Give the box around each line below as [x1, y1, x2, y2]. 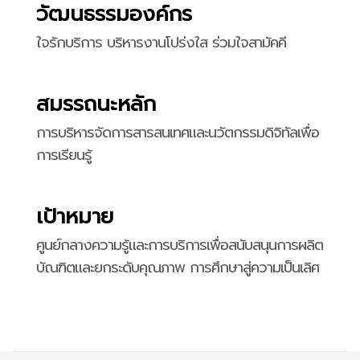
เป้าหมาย [36, 201, 113, 233]
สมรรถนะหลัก [36, 88, 156, 121]
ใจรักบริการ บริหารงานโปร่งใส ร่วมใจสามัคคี [36, 31, 286, 55]
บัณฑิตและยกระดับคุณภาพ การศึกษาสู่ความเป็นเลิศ [36, 256, 319, 280]
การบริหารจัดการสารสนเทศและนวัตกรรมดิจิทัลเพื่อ [36, 121, 319, 145]
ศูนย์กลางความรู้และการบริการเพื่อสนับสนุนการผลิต [36, 234, 323, 257]
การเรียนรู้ [36, 144, 92, 167]
